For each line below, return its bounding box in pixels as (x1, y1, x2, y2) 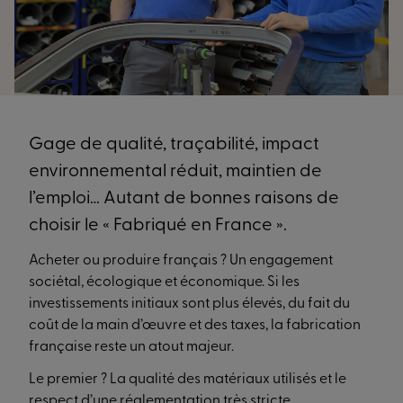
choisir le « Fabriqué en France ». (29, 217, 291, 235)
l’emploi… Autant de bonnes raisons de (29, 190, 339, 208)
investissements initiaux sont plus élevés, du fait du (29, 297, 350, 311)
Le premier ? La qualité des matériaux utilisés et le (29, 372, 346, 387)
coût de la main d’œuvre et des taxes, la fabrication (29, 318, 361, 333)
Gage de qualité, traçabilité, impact (29, 136, 319, 154)
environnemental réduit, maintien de (29, 163, 322, 181)
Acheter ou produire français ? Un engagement (29, 254, 333, 268)
